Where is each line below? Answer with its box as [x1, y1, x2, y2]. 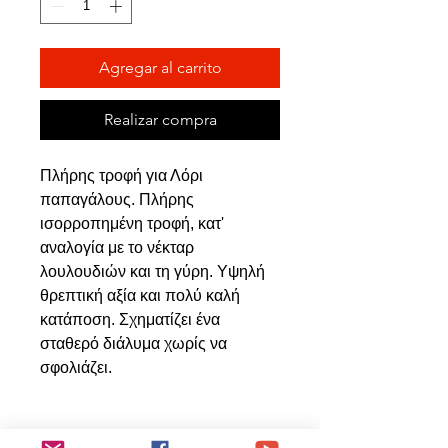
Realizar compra [103, 109, 217, 129]
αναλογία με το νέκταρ [40, 238, 194, 256]
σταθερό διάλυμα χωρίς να [40, 334, 227, 352]
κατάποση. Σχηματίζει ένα [40, 310, 220, 328]
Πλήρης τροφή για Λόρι [40, 166, 203, 184]
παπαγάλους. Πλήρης [40, 190, 194, 208]
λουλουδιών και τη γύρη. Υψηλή [40, 262, 265, 280]
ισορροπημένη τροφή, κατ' [40, 214, 224, 232]
